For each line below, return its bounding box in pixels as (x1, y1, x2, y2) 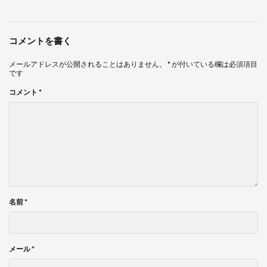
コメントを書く (9, 35, 72, 46)
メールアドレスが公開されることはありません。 (9, 60, 166, 69)
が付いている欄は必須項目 (170, 60, 257, 69)
